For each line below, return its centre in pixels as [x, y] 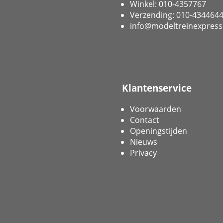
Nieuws [144, 142]
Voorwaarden [156, 109]
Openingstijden [159, 131]
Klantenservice [157, 88]
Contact [145, 120]
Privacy [143, 153]
